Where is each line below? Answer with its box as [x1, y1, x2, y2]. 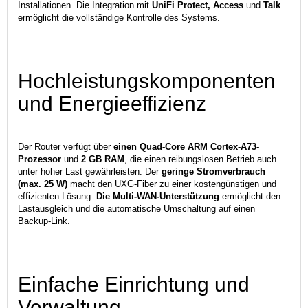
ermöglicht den [219, 190, 280, 201]
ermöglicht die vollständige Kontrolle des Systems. [18, 12, 220, 23]
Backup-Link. [18, 215, 70, 226]
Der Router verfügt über [18, 141, 113, 152]
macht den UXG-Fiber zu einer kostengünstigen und [67, 178, 276, 189]
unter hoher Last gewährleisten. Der [18, 166, 162, 177]
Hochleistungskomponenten [18, 69, 276, 92]
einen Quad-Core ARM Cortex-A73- [113, 141, 259, 152]
